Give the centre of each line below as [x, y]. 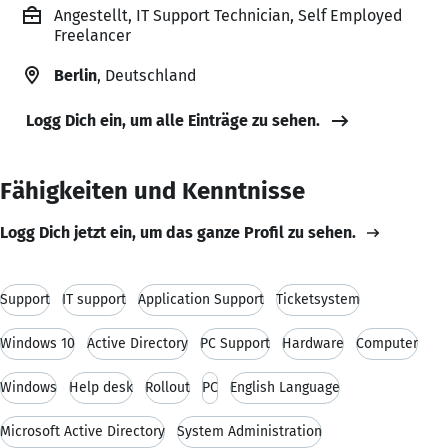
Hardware [313, 343]
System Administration [249, 431]
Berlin [75, 75]
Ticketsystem [318, 299]
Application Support [201, 299]
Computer [387, 343]
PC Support [235, 343]
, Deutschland [146, 75]
